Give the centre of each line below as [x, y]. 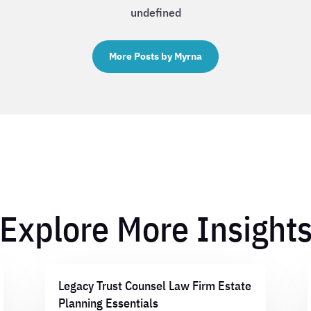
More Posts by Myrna [155, 57]
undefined [155, 13]
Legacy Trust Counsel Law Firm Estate [154, 285]
